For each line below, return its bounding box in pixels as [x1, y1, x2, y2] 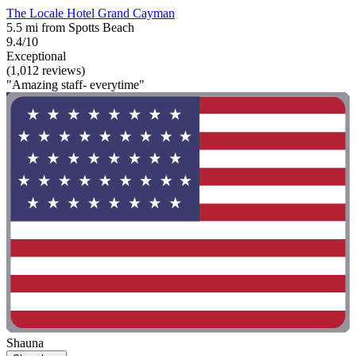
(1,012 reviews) [6, 64, 85, 78]
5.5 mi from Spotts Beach [6, 21, 134, 35]
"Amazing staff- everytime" [6, 78, 145, 92]
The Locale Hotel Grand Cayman [6, 6, 175, 21]
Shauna [6, 335, 44, 350]
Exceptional [6, 49, 66, 64]
